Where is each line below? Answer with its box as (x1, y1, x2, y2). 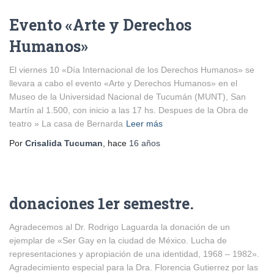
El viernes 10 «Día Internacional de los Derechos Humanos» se (9, 65, 254, 75)
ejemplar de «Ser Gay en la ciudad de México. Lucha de (9, 235, 227, 245)
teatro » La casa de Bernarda (9, 119, 123, 128)
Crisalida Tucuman (25, 138, 103, 148)
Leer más (126, 119, 163, 128)
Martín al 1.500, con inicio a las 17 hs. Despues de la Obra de (9, 105, 248, 115)
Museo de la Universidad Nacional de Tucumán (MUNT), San (9, 92, 246, 102)
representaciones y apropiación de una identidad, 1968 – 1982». (9, 249, 259, 259)
